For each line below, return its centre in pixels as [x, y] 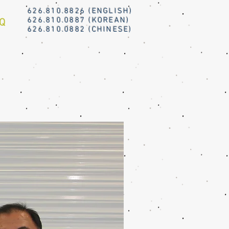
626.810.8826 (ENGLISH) [80, 11]
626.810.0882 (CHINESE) [80, 30]
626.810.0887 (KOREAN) [79, 20]
